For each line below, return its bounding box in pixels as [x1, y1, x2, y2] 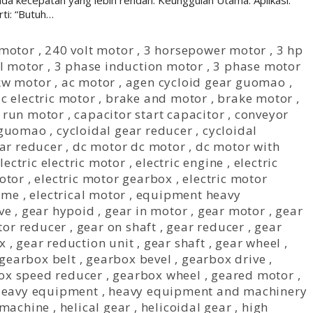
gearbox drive [182, 251, 266, 267]
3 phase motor [213, 58, 301, 74]
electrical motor [29, 187, 126, 203]
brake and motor [105, 90, 208, 106]
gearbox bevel [86, 251, 172, 267]
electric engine [136, 154, 224, 170]
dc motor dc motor [72, 138, 186, 154]
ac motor [61, 74, 116, 90]
